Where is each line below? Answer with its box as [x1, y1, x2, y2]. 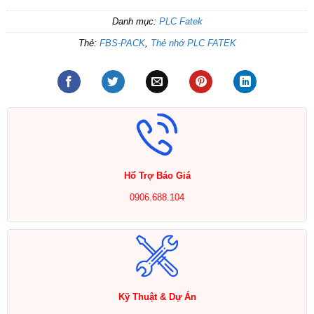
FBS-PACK [99, 38, 145, 49]
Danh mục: [111, 16, 159, 27]
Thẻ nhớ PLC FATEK [150, 38, 236, 49]
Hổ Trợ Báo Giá [123, 170, 191, 181]
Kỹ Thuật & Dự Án [118, 292, 196, 303]
